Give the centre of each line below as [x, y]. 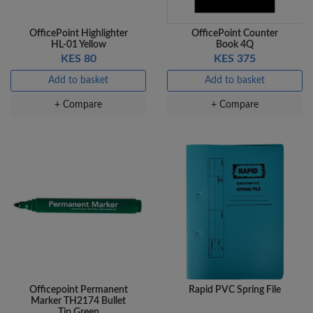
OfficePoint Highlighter [78, 34]
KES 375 [235, 59]
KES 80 [78, 59]
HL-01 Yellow [78, 45]
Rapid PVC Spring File [235, 290]
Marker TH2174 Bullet [78, 301]
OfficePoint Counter [235, 34]
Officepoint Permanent [78, 290]
